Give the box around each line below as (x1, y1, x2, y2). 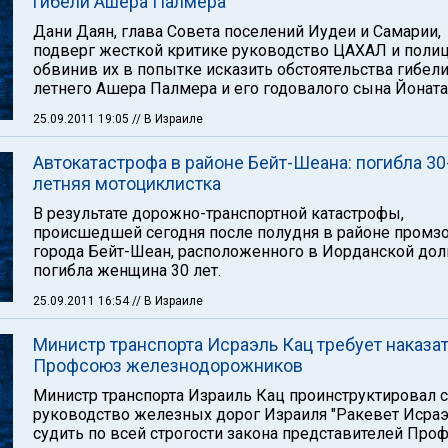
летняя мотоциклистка (33, 173, 221, 194)
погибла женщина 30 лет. (33, 261, 221, 280)
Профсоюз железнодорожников (33, 355, 303, 376)
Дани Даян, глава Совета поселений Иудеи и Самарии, (33, 22, 441, 41)
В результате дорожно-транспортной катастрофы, (33, 204, 404, 223)
